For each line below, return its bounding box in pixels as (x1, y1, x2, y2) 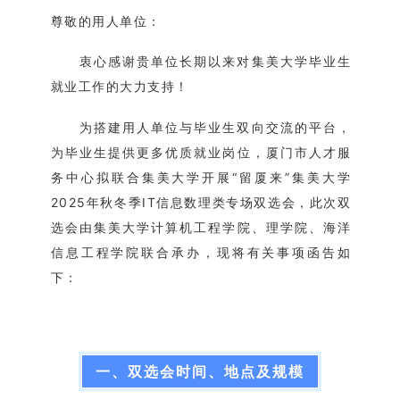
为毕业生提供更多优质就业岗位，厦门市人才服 (50, 144, 352, 160)
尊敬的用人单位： (50, 12, 162, 29)
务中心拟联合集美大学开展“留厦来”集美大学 (50, 169, 352, 185)
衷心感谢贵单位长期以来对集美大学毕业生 (79, 54, 352, 69)
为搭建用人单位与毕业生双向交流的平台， (79, 119, 352, 135)
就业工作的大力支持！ (50, 79, 189, 94)
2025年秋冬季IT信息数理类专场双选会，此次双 (50, 194, 352, 210)
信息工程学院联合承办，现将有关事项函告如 (50, 244, 352, 260)
